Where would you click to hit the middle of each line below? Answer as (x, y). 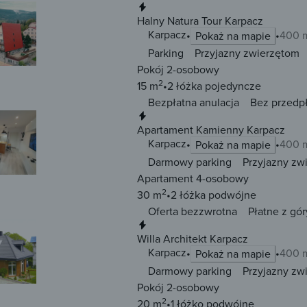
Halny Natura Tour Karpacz (200, 21)
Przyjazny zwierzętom (247, 53)
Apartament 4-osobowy (193, 179)
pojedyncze (232, 86)
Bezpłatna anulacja (194, 102)
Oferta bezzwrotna (193, 211)
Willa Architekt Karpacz (193, 239)
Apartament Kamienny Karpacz (211, 130)
